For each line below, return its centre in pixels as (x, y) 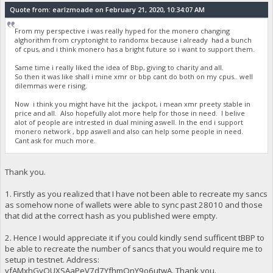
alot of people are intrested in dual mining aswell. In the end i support (129, 122)
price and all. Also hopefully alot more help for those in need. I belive (130, 113)
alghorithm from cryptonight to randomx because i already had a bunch (133, 40)
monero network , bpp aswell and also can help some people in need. (129, 132)
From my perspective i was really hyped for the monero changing (122, 31)
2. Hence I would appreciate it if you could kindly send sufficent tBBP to (134, 237)
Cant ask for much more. (55, 141)
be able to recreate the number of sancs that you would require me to (133, 248)
